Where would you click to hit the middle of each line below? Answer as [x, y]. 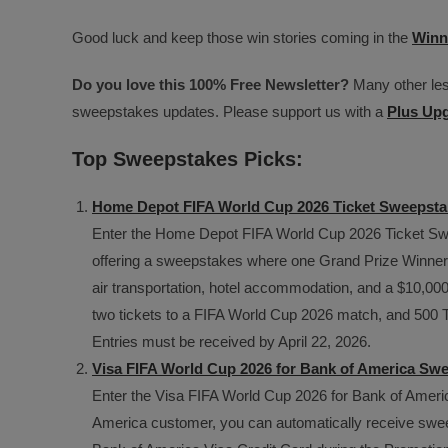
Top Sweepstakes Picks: [187, 159]
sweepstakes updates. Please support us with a [229, 111]
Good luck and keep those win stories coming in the [242, 37]
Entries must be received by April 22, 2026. [231, 341]
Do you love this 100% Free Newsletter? [210, 84]
